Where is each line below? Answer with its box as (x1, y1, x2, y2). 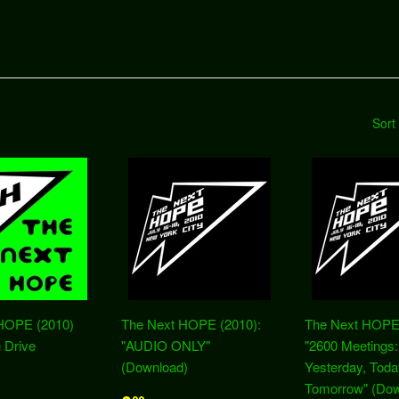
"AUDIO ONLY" (121, 336, 210, 354)
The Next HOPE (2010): (121, 314, 261, 333)
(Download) (121, 357, 188, 376)
